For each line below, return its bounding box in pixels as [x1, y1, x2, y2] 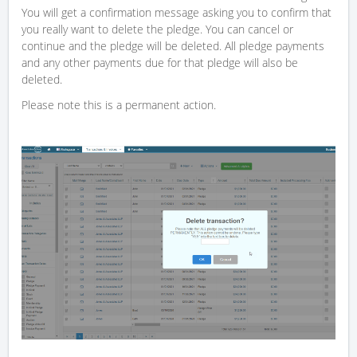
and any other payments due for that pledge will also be [22, 55, 298, 71]
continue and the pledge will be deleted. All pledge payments [22, 38, 324, 54]
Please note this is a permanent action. [22, 97, 216, 113]
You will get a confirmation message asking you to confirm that [22, 5, 331, 21]
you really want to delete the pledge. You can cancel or [22, 22, 293, 37]
